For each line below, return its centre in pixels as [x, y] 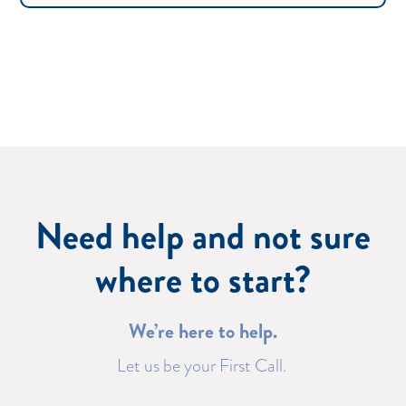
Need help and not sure [203, 236]
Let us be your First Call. [203, 365]
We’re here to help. [203, 331]
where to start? [203, 279]
